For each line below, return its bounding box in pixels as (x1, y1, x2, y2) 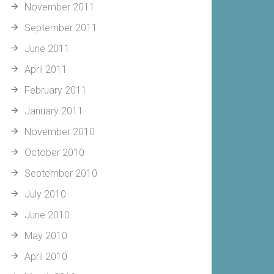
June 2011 (24, 43, 70, 54)
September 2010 (24, 168, 97, 179)
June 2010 (24, 209, 70, 221)
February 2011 (24, 84, 87, 96)
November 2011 (24, 1, 95, 13)
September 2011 (24, 22, 97, 34)
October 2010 (24, 147, 84, 158)
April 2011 (24, 64, 67, 75)
